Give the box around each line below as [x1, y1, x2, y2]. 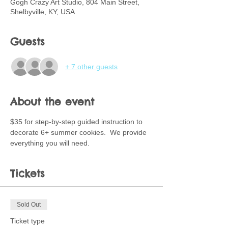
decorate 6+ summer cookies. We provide [10, 128, 149, 136]
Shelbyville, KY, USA [10, 8, 75, 16]
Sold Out [17, 201, 41, 208]
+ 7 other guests [65, 62, 118, 71]
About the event [10, 95, 94, 108]
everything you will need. [10, 139, 90, 147]
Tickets [10, 167, 45, 180]
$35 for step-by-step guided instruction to [10, 118, 145, 126]
